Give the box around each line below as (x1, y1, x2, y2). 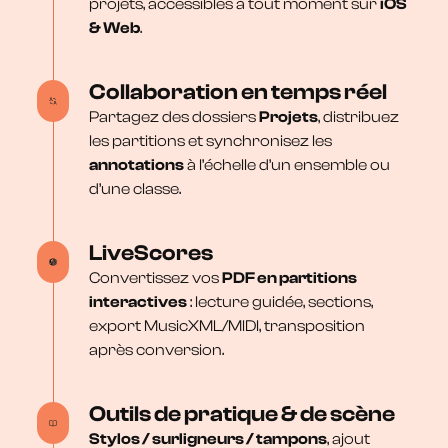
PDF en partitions (221, 268, 357, 287)
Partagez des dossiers (88, 107, 259, 126)
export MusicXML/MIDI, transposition (88, 316, 365, 335)
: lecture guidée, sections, (186, 292, 373, 311)
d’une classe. (88, 179, 181, 198)
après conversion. (88, 340, 224, 359)
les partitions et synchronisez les (88, 131, 332, 150)
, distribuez (317, 107, 399, 126)
